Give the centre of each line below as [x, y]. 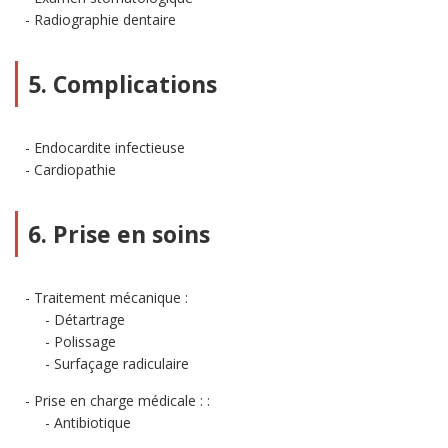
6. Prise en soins [119, 234]
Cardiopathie [75, 169]
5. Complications [122, 84]
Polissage [85, 341]
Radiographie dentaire [105, 19]
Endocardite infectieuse [109, 147]
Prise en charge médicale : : [122, 400]
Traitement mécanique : [111, 297]
